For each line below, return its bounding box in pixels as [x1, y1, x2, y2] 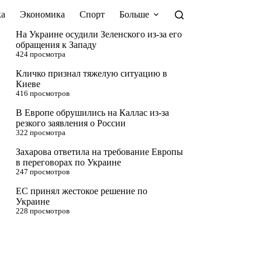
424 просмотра [16, 50, 66, 58]
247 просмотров [16, 168, 70, 176]
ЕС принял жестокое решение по [16, 186, 148, 196]
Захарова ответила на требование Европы [16, 147, 184, 157]
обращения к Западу [16, 40, 97, 50]
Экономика [19, 9, 65, 19]
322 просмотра [16, 129, 66, 137]
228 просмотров [16, 207, 70, 215]
